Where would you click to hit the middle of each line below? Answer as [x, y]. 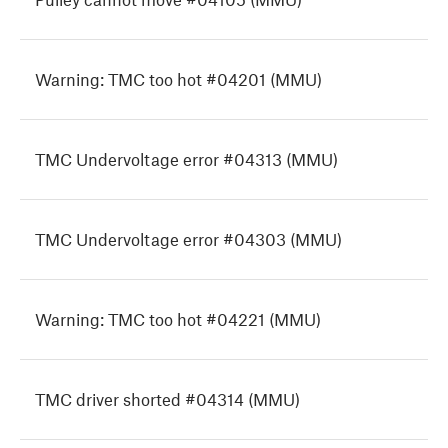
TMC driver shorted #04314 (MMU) [167, 399]
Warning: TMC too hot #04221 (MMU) [178, 319]
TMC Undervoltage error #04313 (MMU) [186, 159]
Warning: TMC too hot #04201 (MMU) [178, 79]
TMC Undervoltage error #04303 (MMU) [188, 239]
